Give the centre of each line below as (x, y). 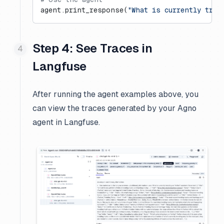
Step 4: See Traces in (92, 48)
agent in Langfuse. (66, 122)
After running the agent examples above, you (115, 94)
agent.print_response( (84, 10)
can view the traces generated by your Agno (114, 108)
